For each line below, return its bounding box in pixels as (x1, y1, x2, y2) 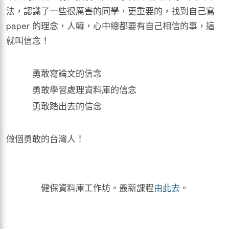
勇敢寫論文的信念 (32, 66, 102, 80)
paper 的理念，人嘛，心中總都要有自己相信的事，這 (6, 19, 215, 32)
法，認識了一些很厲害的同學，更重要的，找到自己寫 (6, 4, 215, 17)
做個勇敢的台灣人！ (6, 132, 84, 145)
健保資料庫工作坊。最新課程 (40, 181, 154, 194)
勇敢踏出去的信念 (32, 99, 102, 112)
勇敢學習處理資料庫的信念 (32, 83, 137, 96)
